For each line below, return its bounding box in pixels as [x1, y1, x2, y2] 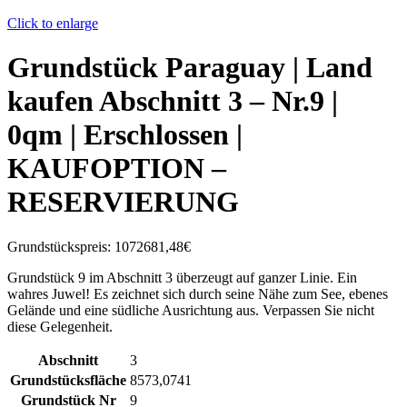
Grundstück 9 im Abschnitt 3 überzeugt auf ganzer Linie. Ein [7, 269, 357, 285]
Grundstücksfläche [10, 372, 126, 388]
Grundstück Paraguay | [7, 51, 306, 84]
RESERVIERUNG [7, 185, 239, 219]
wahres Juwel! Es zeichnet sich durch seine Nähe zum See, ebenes [7, 285, 388, 302]
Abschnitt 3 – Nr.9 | [94, 84, 338, 118]
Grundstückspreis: [7, 238, 114, 254]
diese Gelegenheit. [7, 318, 113, 334]
